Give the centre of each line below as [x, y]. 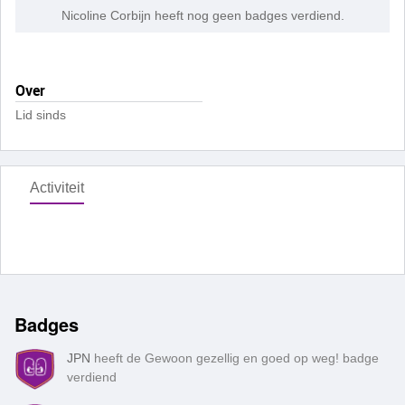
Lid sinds [41, 115]
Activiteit [57, 188]
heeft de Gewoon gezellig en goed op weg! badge [236, 358]
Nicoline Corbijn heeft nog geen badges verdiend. [202, 15]
